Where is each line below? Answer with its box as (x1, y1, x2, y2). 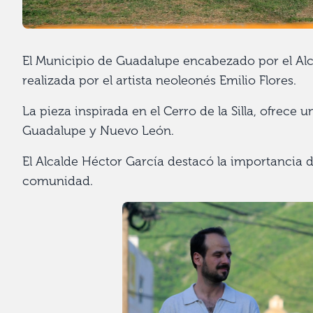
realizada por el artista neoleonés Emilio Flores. (22, 72, 296, 88)
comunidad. (22, 173, 93, 189)
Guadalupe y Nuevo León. (22, 122, 174, 138)
